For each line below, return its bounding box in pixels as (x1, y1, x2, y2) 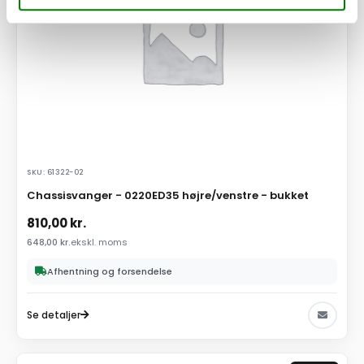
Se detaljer (27, 308, 80, 323)
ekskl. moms (71, 236, 128, 249)
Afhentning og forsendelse (47, 265, 172, 279)
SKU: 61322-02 (27, 167, 84, 178)
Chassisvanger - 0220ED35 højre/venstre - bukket (27, 187, 309, 203)
